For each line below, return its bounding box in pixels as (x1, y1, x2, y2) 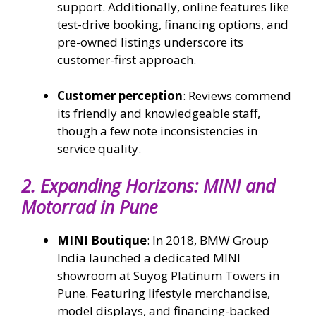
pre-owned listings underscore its (57, 34, 243, 51)
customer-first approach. (57, 51, 196, 68)
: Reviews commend (183, 87, 291, 104)
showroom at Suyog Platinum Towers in (57, 267, 279, 284)
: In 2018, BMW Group (147, 232, 269, 249)
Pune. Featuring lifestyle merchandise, (57, 285, 270, 302)
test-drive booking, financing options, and (57, 16, 288, 33)
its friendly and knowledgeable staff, (57, 104, 260, 121)
